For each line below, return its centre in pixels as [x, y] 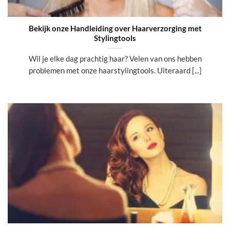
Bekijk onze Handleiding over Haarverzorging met [115, 28]
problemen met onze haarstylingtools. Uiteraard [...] [115, 70]
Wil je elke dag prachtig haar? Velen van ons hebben [115, 58]
